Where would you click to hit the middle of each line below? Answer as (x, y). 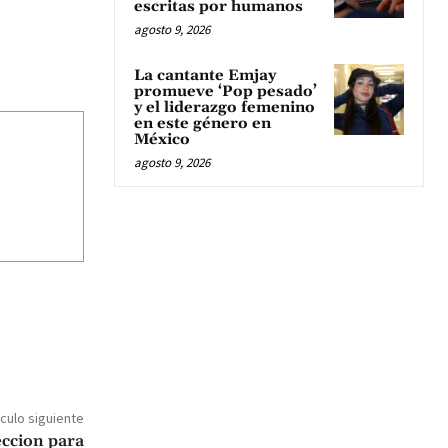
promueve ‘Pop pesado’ (225, 92)
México (162, 140)
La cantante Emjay (205, 76)
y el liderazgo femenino (224, 108)
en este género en (202, 124)
